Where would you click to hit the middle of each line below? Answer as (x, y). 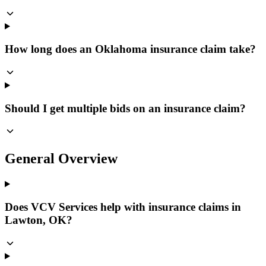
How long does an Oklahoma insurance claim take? (130, 49)
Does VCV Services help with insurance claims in (123, 207)
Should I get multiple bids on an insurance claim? (125, 108)
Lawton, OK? (39, 220)
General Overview (61, 159)
